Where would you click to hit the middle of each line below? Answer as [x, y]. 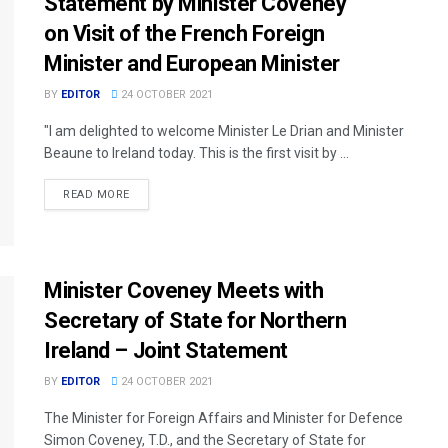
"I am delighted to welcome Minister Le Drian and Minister [224, 131]
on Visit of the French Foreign [184, 33]
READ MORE [96, 194]
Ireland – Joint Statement [166, 351]
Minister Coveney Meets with [184, 291]
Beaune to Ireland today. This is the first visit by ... [196, 153]
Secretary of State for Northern [195, 321]
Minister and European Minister [192, 63]
